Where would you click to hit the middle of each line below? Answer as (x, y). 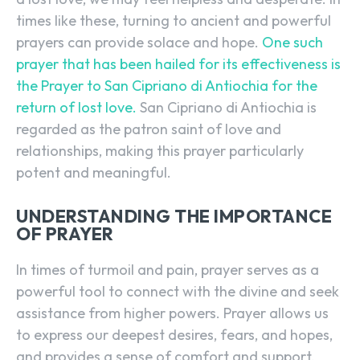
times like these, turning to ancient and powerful (174, 21)
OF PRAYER (65, 234)
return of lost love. (76, 108)
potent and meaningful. (94, 173)
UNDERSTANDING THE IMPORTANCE (174, 217)
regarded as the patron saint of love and (149, 129)
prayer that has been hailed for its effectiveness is (178, 64)
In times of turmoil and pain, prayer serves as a (168, 270)
